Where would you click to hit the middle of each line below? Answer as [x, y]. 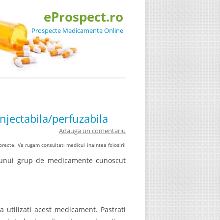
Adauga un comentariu [92, 130]
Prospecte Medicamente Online [77, 30]
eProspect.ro [83, 17]
